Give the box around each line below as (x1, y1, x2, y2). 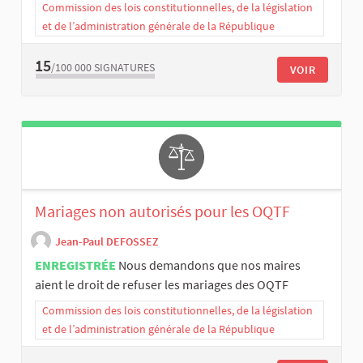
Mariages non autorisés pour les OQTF (35, 200, 290, 221)
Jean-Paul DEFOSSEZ (55, 234, 159, 250)
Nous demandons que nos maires (118, 256, 301, 273)
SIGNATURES (94, 60, 155, 75)
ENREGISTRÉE (35, 256, 116, 273)
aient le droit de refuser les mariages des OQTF (35, 275, 288, 293)
